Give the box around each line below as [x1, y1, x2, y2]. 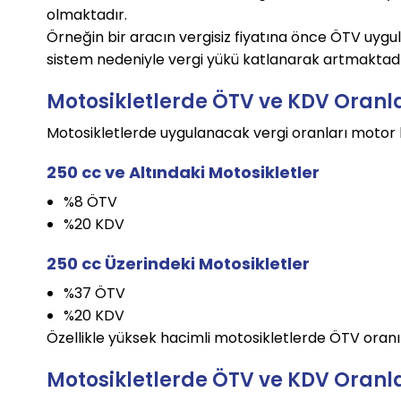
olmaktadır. [47, 4, 128, 26]
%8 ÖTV [63, 192, 117, 213]
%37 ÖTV [63, 283, 125, 304]
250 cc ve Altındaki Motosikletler [47, 161, 320, 184]
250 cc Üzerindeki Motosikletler [47, 252, 311, 276]
